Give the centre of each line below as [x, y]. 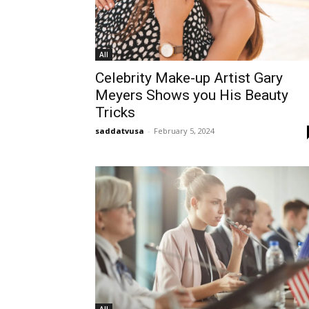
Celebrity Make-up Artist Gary [189, 78]
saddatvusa [120, 130]
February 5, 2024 [184, 130]
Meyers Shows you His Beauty [192, 95]
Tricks [115, 112]
